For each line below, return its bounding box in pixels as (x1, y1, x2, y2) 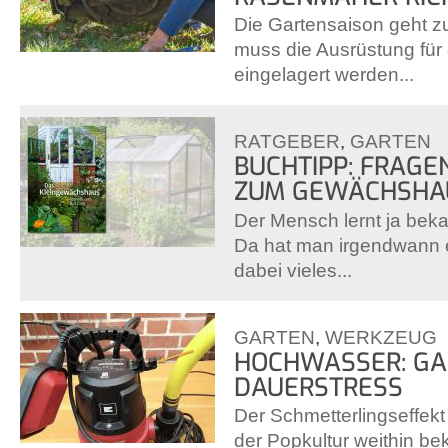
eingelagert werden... (234, 64, 414, 86)
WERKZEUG (325, 326, 437, 348)
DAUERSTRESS (234, 370, 403, 404)
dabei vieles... (234, 259, 352, 281)
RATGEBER (234, 131, 340, 153)
